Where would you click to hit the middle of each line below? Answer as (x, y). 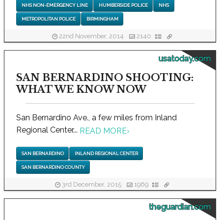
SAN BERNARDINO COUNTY (53, 167)
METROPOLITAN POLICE (48, 19)
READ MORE (103, 131)
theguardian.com (180, 207)
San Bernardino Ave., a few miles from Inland (96, 118)
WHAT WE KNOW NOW (81, 90)
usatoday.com (185, 59)
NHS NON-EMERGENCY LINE (55, 5)
